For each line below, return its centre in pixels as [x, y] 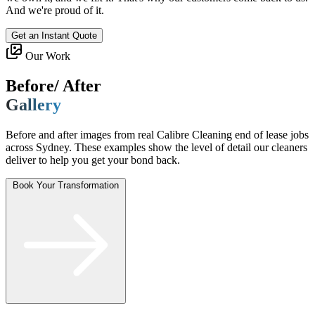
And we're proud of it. [55, 11]
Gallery [33, 105]
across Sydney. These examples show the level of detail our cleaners [156, 147]
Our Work [48, 56]
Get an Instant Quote [54, 36]
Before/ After [53, 86]
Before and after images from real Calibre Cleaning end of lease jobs [157, 134]
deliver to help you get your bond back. [93, 160]
